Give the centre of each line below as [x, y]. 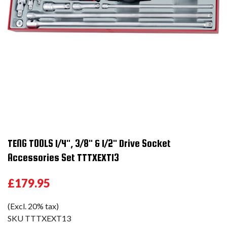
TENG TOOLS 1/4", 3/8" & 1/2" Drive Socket [89, 143]
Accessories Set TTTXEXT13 [63, 157]
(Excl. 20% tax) [33, 206]
